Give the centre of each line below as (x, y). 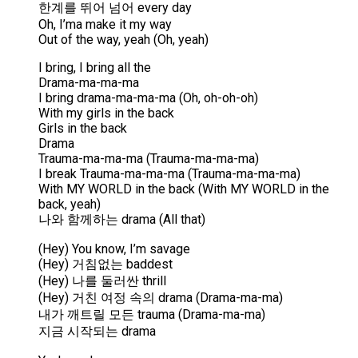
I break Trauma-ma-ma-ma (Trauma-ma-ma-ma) (169, 174)
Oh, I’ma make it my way (105, 25)
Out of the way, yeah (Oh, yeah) (123, 40)
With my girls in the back (106, 113)
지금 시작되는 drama (97, 332)
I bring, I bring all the (95, 68)
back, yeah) (70, 205)
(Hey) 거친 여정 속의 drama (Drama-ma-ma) (161, 298)
